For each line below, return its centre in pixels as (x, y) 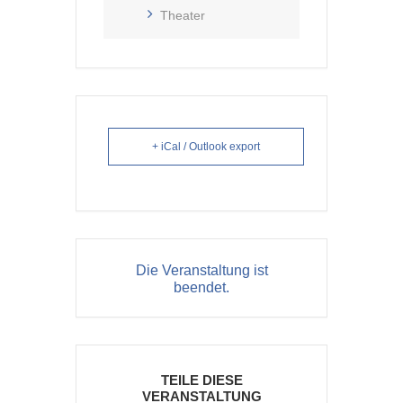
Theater (183, 16)
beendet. (201, 288)
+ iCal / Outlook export (206, 147)
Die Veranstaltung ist (201, 271)
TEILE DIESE (201, 381)
